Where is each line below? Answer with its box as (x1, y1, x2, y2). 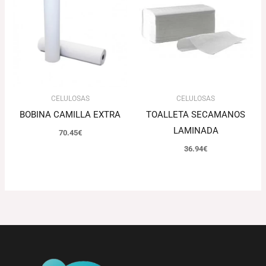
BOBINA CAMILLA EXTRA (20, 109, 121, 121)
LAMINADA (173, 125, 218, 137)
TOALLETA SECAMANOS (146, 109, 246, 121)
